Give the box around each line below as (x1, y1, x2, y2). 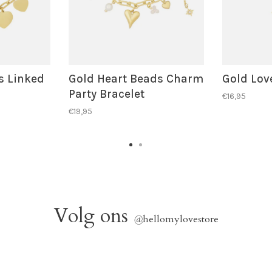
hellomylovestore (142, 212, 219, 226)
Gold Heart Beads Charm (69, 72, 203, 86)
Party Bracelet (69, 87, 144, 101)
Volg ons (53, 202, 134, 229)
